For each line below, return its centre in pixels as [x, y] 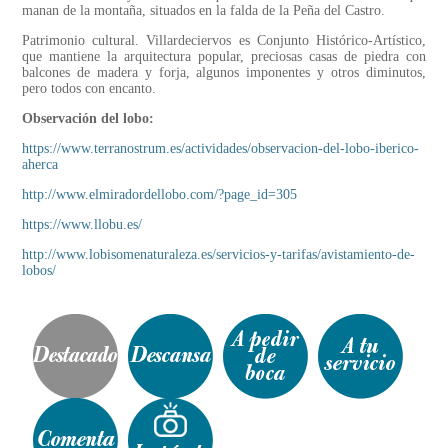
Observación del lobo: [88, 119]
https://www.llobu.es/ [82, 225]
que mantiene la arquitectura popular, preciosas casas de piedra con [224, 57]
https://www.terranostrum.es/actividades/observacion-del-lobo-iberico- [220, 149]
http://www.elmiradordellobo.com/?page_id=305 [159, 195]
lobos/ [39, 271]
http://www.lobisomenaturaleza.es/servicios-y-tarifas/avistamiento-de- [218, 255]
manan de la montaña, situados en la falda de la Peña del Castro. [203, 11]
